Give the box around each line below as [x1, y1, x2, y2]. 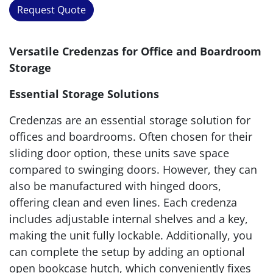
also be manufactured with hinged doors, [9, 179, 221, 194]
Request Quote [17, 3, 86, 17]
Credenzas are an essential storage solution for [9, 113, 250, 128]
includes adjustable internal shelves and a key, [9, 211, 248, 227]
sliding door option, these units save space [9, 146, 229, 161]
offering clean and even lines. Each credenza [9, 195, 237, 210]
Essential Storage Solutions [9, 87, 159, 102]
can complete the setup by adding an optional [9, 244, 245, 260]
